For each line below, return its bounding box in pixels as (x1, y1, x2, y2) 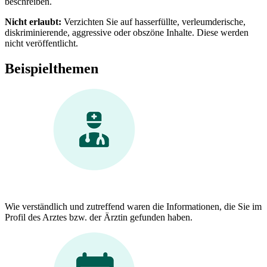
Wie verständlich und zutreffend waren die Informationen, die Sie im (5, 201, 262, 212)
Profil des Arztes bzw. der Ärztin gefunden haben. (5, 212, 193, 222)
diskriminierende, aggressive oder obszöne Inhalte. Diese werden (5, 27, 249, 38)
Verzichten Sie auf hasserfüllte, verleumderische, (61, 16, 246, 27)
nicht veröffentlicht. (5, 38, 78, 48)
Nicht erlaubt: (5, 16, 61, 27)
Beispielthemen (5, 60, 98, 76)
